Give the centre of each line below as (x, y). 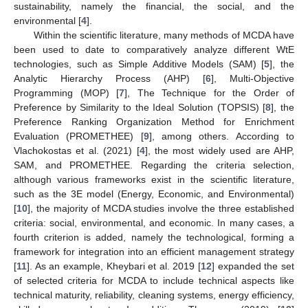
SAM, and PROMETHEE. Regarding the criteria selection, (154, 165)
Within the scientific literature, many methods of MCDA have (164, 35)
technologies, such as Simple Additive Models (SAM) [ (139, 64)
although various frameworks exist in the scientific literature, (154, 179)
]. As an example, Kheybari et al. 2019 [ (114, 266)
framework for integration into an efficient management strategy (154, 251)
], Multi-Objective (253, 78)
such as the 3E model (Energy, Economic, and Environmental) (154, 194)
